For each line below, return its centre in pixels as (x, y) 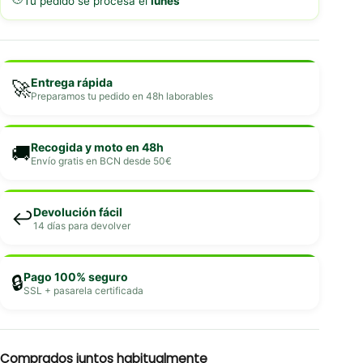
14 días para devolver (82, 226)
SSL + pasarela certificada (83, 291)
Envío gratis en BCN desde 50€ (101, 161)
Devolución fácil (78, 212)
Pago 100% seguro (76, 277)
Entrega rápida (72, 83)
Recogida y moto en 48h (97, 147)
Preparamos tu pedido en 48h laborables (122, 96)
